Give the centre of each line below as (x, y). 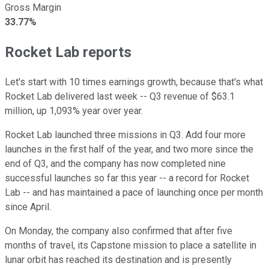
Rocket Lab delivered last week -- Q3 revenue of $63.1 (120, 96)
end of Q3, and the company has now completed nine (115, 163)
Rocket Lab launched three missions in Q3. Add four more (125, 134)
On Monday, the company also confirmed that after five (119, 231)
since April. (33, 207)
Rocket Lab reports (68, 52)
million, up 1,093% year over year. (74, 110)
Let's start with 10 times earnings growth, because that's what (134, 82)
